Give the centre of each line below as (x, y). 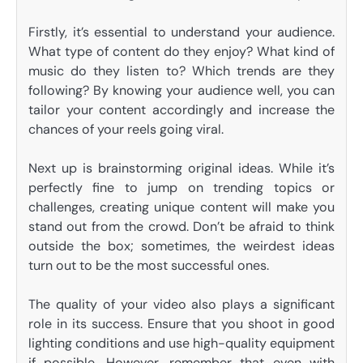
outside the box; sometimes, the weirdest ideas (181, 246)
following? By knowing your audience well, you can (181, 91)
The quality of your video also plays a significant (181, 305)
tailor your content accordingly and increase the (181, 110)
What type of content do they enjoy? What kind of (181, 52)
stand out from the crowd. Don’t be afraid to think (181, 227)
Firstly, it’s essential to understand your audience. (181, 32)
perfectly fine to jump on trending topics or (181, 188)
